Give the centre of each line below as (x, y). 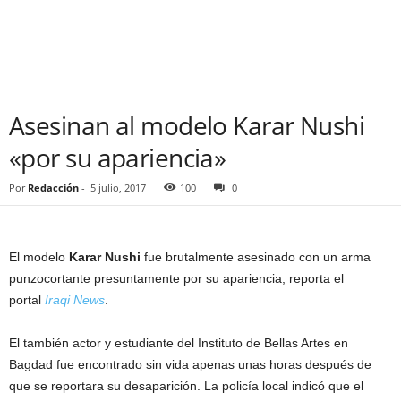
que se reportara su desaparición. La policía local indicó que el (186, 386)
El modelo (39, 257)
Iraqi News (75, 300)
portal (27, 300)
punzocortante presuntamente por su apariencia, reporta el (176, 278)
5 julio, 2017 (118, 188)
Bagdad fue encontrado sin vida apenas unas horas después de (190, 364)
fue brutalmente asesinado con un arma (256, 257)
